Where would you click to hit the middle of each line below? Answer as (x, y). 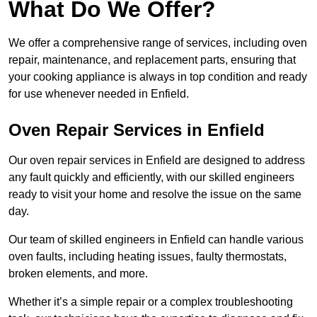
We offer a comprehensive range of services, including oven (158, 43)
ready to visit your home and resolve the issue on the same (155, 195)
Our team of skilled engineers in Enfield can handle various (156, 240)
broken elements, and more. (80, 274)
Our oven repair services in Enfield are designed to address (157, 161)
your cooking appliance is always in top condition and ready (158, 77)
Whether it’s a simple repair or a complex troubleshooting (151, 302)
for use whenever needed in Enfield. (99, 94)
